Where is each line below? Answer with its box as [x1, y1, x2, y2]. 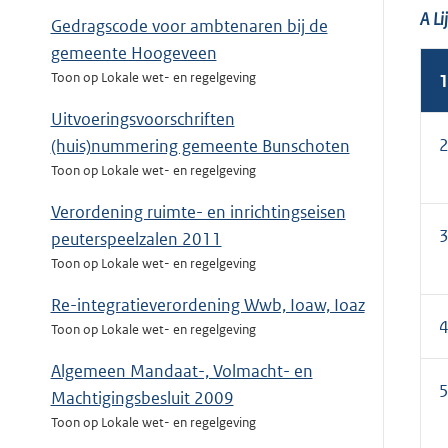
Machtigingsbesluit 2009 [50, 387, 234, 410]
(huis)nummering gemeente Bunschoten [50, 135, 350, 158]
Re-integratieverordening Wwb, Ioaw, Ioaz [50, 294, 365, 317]
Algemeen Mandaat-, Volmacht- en [50, 360, 313, 383]
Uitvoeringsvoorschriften [50, 108, 235, 131]
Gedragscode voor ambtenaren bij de [50, 15, 328, 38]
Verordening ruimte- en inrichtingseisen [50, 201, 346, 224]
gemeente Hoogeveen [50, 42, 217, 65]
